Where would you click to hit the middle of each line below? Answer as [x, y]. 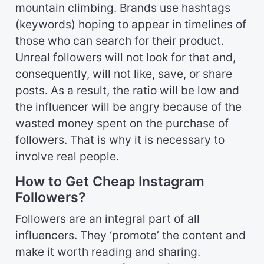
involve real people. [67, 156]
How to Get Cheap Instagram [110, 182]
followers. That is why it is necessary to [120, 140]
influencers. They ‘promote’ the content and [131, 235]
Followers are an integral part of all [108, 219]
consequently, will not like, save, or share [124, 74]
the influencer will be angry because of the [128, 107]
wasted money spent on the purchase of [122, 123]
